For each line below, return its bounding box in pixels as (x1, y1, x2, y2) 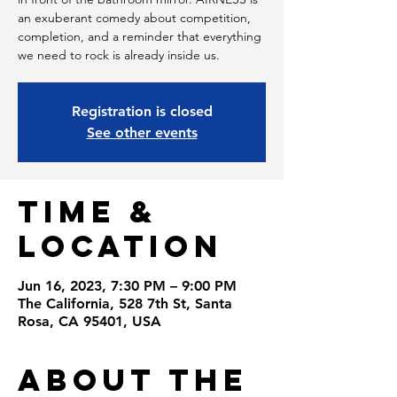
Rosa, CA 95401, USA (18, 313, 161, 330)
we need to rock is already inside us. (18, 47, 220, 63)
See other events (86, 124, 198, 141)
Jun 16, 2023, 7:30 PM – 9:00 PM (18, 277, 237, 294)
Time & (18, 192, 158, 230)
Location (18, 227, 223, 265)
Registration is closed (71, 103, 213, 120)
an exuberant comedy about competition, (18, 10, 251, 26)
